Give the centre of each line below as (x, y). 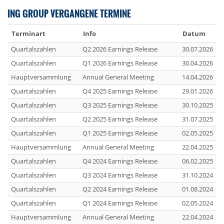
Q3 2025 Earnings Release (120, 105)
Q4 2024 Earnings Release (120, 161)
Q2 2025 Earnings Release (120, 119)
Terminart (28, 33)
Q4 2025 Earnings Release (120, 91)
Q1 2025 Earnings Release (120, 133)
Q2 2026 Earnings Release (120, 49)
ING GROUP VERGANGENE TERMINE (69, 13)
